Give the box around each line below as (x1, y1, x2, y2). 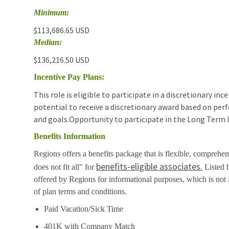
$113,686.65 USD (34, 25, 89, 35)
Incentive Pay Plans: (34, 72, 104, 81)
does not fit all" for (34, 162, 96, 171)
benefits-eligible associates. (96, 160, 202, 172)
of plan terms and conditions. (34, 187, 127, 196)
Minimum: (34, 8, 69, 17)
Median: (34, 37, 62, 47)
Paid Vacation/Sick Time (44, 204, 123, 213)
